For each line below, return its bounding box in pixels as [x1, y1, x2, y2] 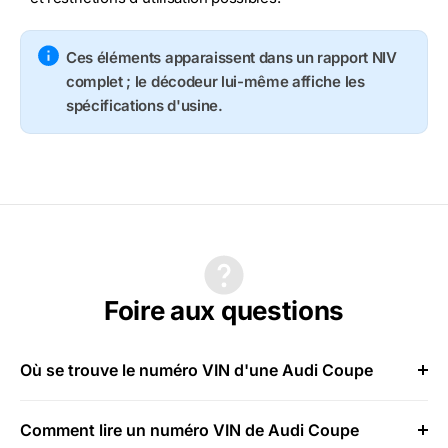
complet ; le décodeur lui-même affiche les [66, 71, 365, 91]
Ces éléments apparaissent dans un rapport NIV [66, 47, 397, 67]
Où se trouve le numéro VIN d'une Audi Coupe [20, 359, 373, 380]
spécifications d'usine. [66, 95, 223, 115]
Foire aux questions [104, 294, 344, 326]
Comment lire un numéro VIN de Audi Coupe [20, 419, 359, 440]
